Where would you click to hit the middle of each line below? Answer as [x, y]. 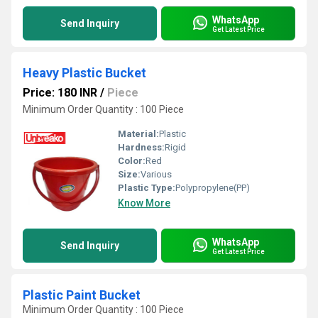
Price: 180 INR [60, 93]
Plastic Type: [147, 188]
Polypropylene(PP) [213, 188]
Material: [138, 134]
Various [156, 174]
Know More [144, 203]
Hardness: [141, 147]
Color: [132, 161]
